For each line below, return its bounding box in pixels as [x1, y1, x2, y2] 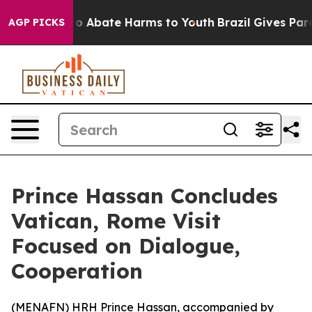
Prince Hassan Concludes [11, 182, 278, 209]
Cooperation [11, 258, 143, 284]
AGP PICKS [8, 16, 65, 29]
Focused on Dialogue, [11, 233, 240, 259]
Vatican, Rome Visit [11, 208, 221, 234]
